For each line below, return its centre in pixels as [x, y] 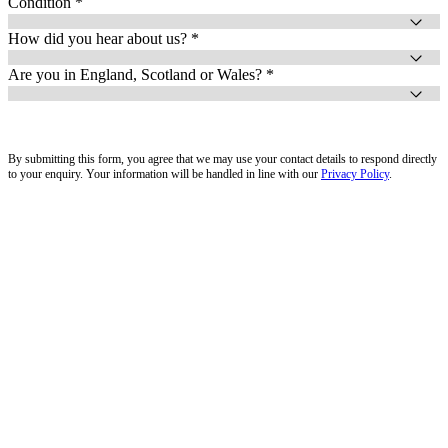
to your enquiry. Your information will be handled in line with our [164, 173]
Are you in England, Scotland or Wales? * [141, 74]
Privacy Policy [355, 173]
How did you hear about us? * [103, 38]
